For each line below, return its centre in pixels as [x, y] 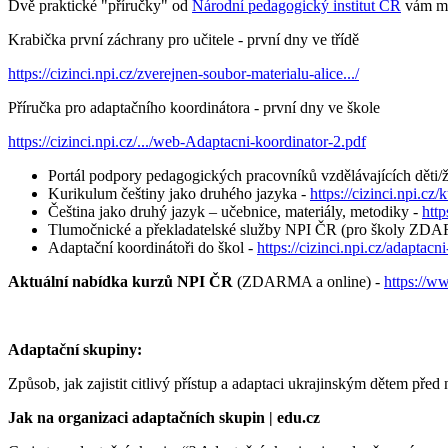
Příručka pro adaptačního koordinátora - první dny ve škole [194, 107]
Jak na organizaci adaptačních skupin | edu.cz [164, 417]
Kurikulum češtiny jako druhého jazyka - [179, 193]
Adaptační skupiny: [75, 349]
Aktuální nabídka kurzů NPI [106, 281]
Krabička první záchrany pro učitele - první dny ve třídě [183, 39]
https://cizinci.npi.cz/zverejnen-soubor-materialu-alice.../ [183, 73]
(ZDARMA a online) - [310, 281]
